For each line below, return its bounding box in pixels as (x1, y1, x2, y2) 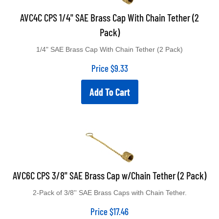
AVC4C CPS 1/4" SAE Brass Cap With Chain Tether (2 (20, 6, 199, 19)
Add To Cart (89, 81, 130, 93)
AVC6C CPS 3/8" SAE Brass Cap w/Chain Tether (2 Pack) (13, 164, 206, 176)
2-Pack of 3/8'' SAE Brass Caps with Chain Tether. (32, 184, 187, 192)
